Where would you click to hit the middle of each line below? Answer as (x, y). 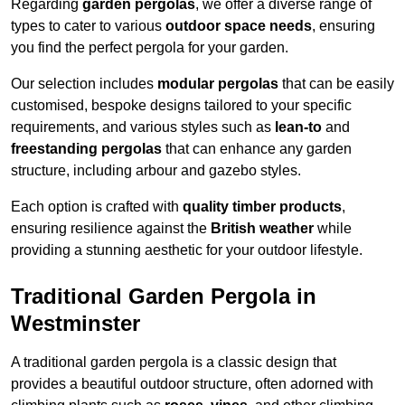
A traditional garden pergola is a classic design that (174, 363)
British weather (262, 229)
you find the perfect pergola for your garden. (150, 48)
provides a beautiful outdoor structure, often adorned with (192, 384)
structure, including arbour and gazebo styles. (156, 171)
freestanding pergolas (86, 149)
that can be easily (336, 84)
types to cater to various (88, 26)
